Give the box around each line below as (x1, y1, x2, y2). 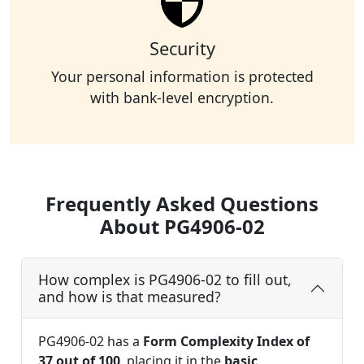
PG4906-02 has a (38, 332, 143, 351)
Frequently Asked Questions (45, 190, 318, 218)
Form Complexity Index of (143, 332, 310, 351)
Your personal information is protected (50, 67, 314, 87)
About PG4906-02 (99, 213, 265, 240)
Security (149, 37, 215, 61)
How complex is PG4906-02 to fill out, (38, 270, 292, 290)
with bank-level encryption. (90, 88, 274, 108)
